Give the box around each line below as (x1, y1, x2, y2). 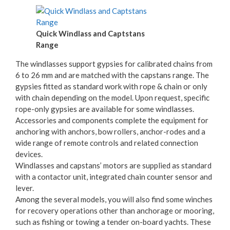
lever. (15, 183, 34, 193)
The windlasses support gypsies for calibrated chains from (15, 59, 213, 68)
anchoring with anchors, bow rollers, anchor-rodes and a (15, 127, 205, 136)
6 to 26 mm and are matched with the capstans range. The (15, 70, 209, 80)
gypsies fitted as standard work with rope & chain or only (15, 82, 207, 91)
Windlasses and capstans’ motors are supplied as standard (15, 161, 212, 170)
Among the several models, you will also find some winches (15, 195, 213, 204)
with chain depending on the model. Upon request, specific (15, 93, 209, 102)
